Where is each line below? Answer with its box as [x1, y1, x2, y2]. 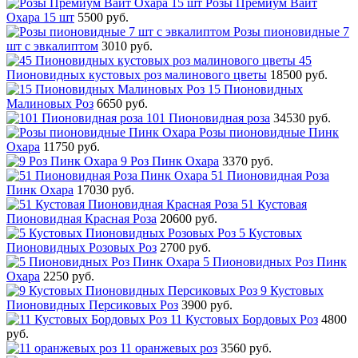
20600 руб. [160, 211, 217, 225]
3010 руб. [101, 38, 153, 53]
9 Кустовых [261, 283, 324, 297]
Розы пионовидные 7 [233, 24, 349, 38]
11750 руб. [43, 139, 100, 153]
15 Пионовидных [208, 82, 303, 96]
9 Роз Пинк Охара [121, 153, 219, 168]
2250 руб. [43, 268, 94, 283]
